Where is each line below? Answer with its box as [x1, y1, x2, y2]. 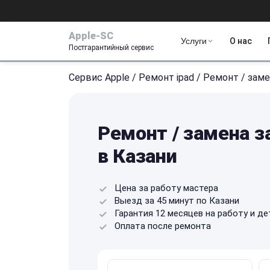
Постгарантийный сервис [69, 43, 154, 52]
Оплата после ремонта [115, 220, 211, 231]
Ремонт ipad [139, 71, 194, 83]
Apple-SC [69, 30, 113, 42]
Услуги [181, 36, 207, 46]
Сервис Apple [69, 71, 130, 83]
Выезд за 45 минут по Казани [115, 195, 239, 206]
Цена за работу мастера [115, 182, 218, 193]
